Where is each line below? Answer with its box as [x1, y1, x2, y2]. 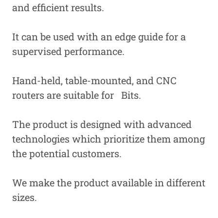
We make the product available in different [12, 176, 205, 189]
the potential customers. [12, 146, 122, 160]
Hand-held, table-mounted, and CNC [12, 73, 177, 87]
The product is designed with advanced [12, 117, 192, 130]
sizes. [12, 190, 37, 203]
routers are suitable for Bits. [12, 88, 141, 101]
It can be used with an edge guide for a [12, 30, 186, 43]
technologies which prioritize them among [12, 132, 205, 145]
